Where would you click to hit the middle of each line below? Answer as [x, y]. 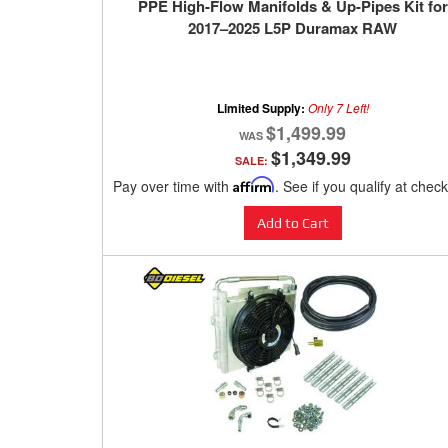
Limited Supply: [262, 108]
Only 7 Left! [338, 108]
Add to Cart [292, 223]
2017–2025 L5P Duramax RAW [292, 28]
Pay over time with [173, 186]
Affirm [254, 185]
